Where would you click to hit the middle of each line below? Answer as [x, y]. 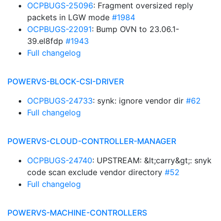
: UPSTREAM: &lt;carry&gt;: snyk [152, 160]
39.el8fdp [46, 41]
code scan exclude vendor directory [96, 172]
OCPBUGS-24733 [60, 101]
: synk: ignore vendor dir [139, 101]
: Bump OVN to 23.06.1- [135, 29]
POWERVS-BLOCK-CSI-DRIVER [66, 81]
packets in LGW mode [70, 17]
